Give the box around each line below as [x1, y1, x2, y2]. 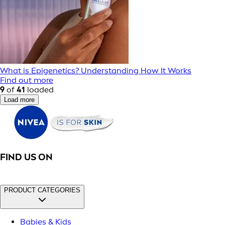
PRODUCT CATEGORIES [4, 186, 80, 194]
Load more [4, 95, 35, 103]
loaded [25, 84, 54, 94]
